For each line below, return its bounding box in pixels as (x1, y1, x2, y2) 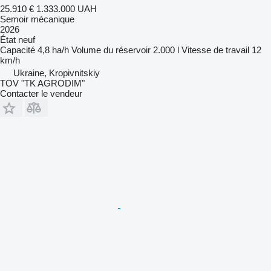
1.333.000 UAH (36, 3, 97, 14)
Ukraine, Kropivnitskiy (13, 67, 100, 78)
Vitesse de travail (181, 44, 249, 55)
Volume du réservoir (71, 44, 151, 55)
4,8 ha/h (38, 44, 69, 55)
